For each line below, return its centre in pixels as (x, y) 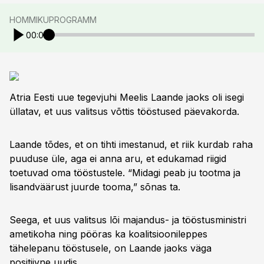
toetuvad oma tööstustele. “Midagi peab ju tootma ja (125, 173)
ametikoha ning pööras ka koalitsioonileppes (108, 234)
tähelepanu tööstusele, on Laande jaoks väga (110, 248)
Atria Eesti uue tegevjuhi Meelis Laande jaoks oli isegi (127, 97)
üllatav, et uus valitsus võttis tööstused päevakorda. (124, 111)
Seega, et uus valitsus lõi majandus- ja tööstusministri (128, 220)
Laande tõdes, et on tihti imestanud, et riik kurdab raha (131, 144)
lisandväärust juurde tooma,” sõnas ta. (95, 187)
